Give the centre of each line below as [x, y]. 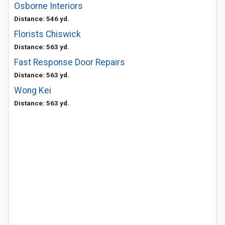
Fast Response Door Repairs [70, 62]
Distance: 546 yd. [42, 19]
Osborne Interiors [48, 6]
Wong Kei [33, 90]
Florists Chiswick [47, 34]
